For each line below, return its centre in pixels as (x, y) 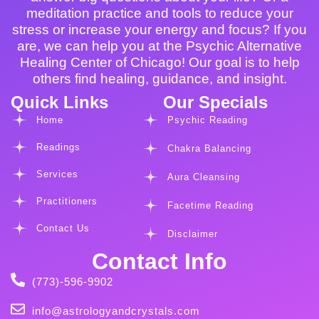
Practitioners (67, 202)
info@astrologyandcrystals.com (116, 311)
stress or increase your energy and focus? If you (159, 30)
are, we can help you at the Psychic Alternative (159, 46)
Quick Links (59, 103)
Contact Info (159, 262)
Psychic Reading (208, 120)
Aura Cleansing (204, 177)
